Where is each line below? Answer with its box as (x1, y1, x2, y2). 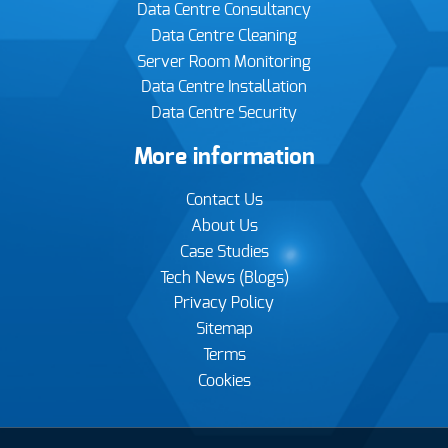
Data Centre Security (151, 105, 297, 122)
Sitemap (195, 321, 253, 338)
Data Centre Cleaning (151, 27, 297, 44)
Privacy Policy (174, 295, 274, 312)
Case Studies (179, 243, 269, 260)
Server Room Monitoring (137, 53, 311, 70)
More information (133, 145, 315, 169)
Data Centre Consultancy (137, 2, 311, 19)
